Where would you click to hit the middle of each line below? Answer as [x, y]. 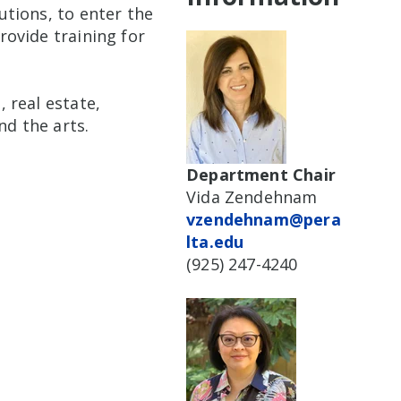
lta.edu [215, 241]
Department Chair [261, 174]
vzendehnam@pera [264, 219]
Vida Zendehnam [252, 196]
